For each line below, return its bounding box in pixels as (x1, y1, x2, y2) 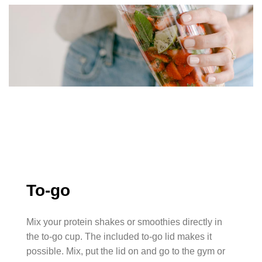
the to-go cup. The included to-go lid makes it (26, 232, 212, 242)
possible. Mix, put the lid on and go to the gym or (26, 246, 225, 257)
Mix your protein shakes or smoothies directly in (26, 217, 222, 227)
